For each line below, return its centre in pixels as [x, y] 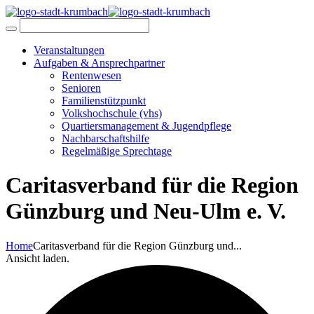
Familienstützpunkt [104, 101]
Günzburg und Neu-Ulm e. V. [146, 211]
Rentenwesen [91, 75]
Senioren [81, 88]
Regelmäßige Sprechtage [117, 151]
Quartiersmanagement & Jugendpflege [146, 126]
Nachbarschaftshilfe [105, 138]
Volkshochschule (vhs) [112, 113]
